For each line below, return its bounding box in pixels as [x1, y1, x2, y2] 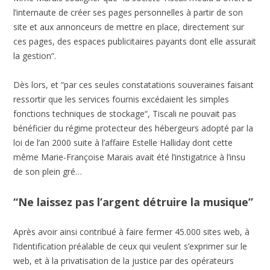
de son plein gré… [13, 166, 83, 178]
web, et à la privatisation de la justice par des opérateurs [13, 255, 234, 267]
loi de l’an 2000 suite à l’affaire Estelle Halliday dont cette [13, 137, 233, 149]
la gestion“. [13, 50, 57, 62]
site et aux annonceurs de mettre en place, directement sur [13, 21, 245, 33]
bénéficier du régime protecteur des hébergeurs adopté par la [13, 122, 254, 134]
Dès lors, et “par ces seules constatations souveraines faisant [13, 79, 254, 91]
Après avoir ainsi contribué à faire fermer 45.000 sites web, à [13, 226, 250, 238]
